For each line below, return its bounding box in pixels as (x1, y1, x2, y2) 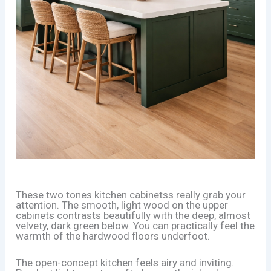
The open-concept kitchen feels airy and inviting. (16, 256, 235, 269)
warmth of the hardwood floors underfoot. (16, 230, 211, 243)
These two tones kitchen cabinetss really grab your (16, 189, 246, 201)
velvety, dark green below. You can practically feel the (16, 220, 255, 232)
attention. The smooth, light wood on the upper (16, 199, 229, 212)
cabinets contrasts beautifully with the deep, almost (16, 209, 251, 222)
